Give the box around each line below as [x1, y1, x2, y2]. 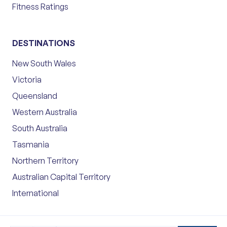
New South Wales [12, 58, 76, 69]
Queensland [12, 91, 57, 101]
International [12, 188, 59, 199]
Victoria [12, 74, 42, 85]
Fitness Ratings [12, 2, 68, 12]
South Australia [12, 123, 67, 134]
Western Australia [12, 107, 77, 118]
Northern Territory [12, 156, 79, 166]
